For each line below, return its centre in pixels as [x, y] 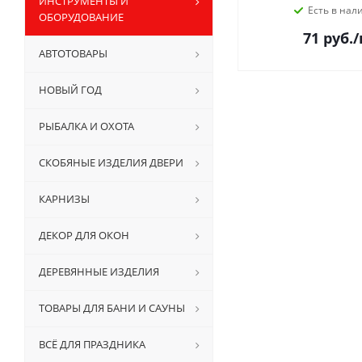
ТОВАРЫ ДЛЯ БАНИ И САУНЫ [112, 308]
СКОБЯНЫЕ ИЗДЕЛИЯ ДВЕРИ [111, 162]
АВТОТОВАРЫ [73, 53]
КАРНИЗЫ [64, 199]
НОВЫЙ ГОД [70, 90]
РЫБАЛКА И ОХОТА [86, 126]
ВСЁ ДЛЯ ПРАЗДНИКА [92, 344]
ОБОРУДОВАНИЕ [81, 17]
